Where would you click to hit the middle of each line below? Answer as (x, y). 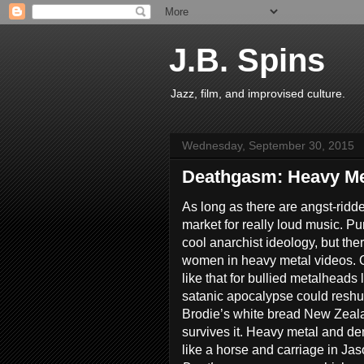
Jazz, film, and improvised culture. (258, 93)
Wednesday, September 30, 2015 (268, 145)
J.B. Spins (247, 60)
